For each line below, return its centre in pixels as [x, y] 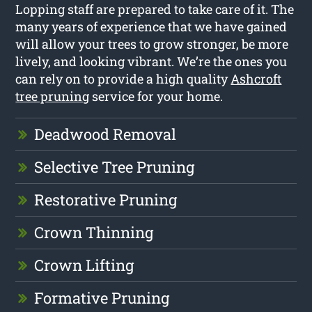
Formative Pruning [102, 297]
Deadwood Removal [106, 134]
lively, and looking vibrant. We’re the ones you [151, 61]
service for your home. [156, 96]
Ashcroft [256, 78]
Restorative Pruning [106, 199]
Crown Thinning [94, 232]
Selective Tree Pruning [115, 166]
